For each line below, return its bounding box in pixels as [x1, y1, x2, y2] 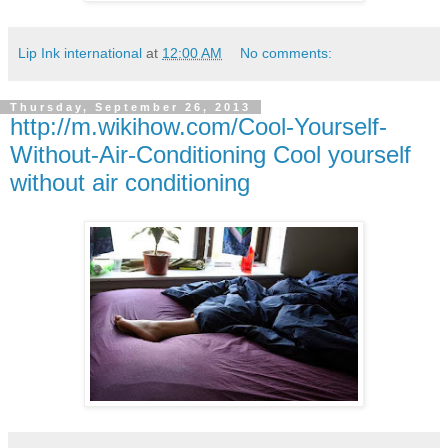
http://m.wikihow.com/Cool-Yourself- [10, 113, 387, 140]
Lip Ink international [18, 45, 142, 61]
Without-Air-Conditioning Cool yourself [10, 141, 411, 168]
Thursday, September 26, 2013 [10, 101, 251, 113]
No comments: [240, 45, 333, 61]
